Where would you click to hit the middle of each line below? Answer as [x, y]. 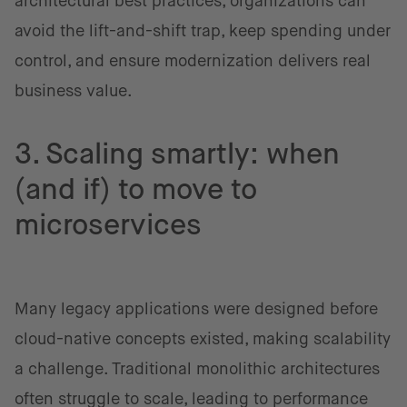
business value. [74, 91]
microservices [114, 224]
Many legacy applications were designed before [196, 309]
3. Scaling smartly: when [177, 154]
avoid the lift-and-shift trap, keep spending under [203, 31]
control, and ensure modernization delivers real [193, 61]
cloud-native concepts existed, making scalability [203, 339]
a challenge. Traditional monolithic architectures [197, 369]
